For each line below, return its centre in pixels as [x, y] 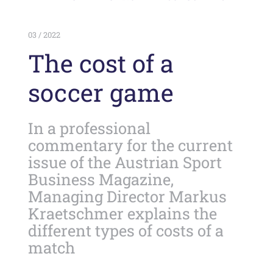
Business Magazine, [101, 179]
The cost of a [101, 63]
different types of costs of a [126, 230]
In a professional [90, 128]
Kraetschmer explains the [123, 213]
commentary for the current [131, 145]
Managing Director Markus [128, 196]
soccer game [101, 92]
